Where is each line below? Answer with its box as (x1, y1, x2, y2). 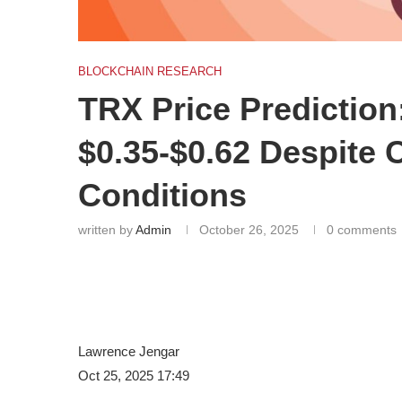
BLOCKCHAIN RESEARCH (78, 65, 222, 79)
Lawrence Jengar (78, 344, 179, 360)
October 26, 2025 (199, 223, 299, 238)
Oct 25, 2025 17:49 (78, 368, 189, 384)
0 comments (327, 223, 397, 238)
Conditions (78, 177, 247, 214)
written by (78, 223, 135, 238)
